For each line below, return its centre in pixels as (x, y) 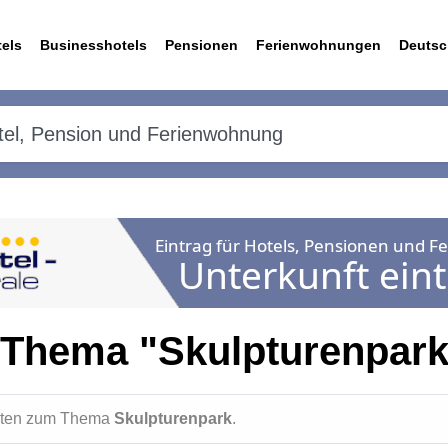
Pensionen (201, 45)
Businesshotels (93, 45)
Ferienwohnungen (318, 45)
